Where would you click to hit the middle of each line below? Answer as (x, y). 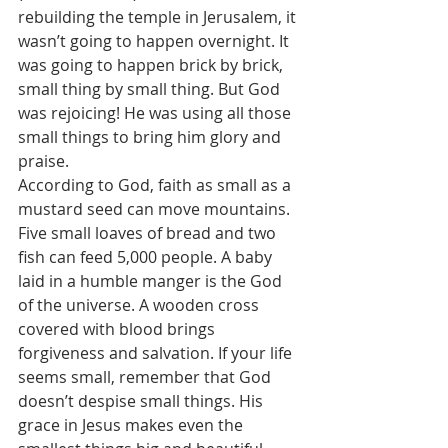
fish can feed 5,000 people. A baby (147, 257)
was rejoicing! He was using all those (156, 113)
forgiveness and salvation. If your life (157, 353)
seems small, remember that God (146, 377)
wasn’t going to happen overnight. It (155, 41)
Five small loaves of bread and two (149, 233)
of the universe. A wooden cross (140, 305)
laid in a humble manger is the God (152, 281)
